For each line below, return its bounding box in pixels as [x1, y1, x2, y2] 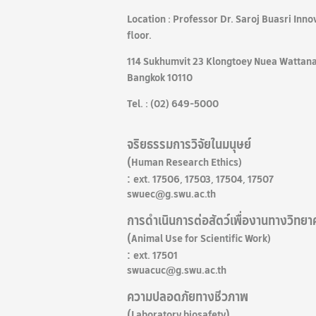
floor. [127, 27, 152, 43]
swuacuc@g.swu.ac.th [127, 262, 226, 278]
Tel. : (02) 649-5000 [127, 95, 219, 111]
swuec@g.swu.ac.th [127, 186, 216, 202]
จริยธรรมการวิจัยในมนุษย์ [127, 135, 254, 154]
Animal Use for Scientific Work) [131, 230, 271, 246]
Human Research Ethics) [131, 154, 242, 170]
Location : [127, 11, 173, 27]
